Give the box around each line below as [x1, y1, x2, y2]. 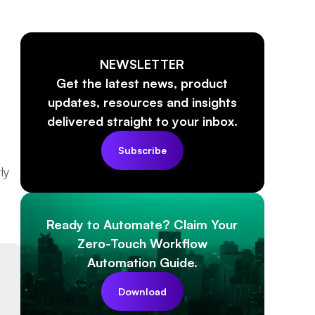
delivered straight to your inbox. [46, 113, 238, 129]
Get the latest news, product [56, 75, 229, 91]
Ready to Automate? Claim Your [46, 216, 238, 232]
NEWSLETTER [100, 56, 185, 72]
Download [117, 285, 167, 297]
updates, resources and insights [47, 94, 237, 110]
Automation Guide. [86, 254, 198, 270]
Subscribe [117, 144, 167, 157]
